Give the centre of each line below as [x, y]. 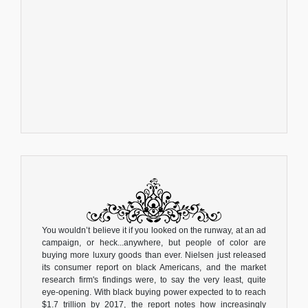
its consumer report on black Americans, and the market [154, 267]
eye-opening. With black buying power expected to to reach [154, 292]
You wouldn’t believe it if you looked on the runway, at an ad [154, 230]
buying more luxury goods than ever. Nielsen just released [154, 255]
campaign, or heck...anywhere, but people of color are [154, 242]
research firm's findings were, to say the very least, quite [154, 279]
